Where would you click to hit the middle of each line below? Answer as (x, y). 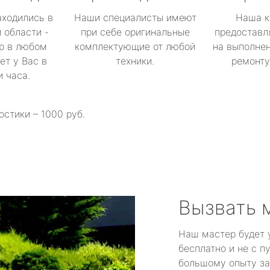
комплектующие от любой (135, 46)
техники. (135, 61)
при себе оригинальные (135, 32)
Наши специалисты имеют (135, 17)
